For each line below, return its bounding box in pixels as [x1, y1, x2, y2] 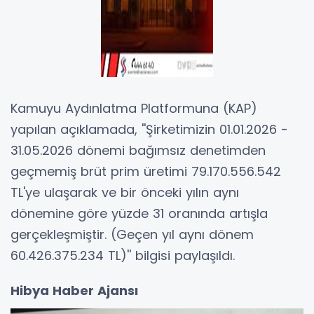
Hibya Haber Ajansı [11, 281, 138, 299]
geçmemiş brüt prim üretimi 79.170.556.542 [11, 162, 281, 180]
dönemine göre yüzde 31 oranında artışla [11, 204, 268, 222]
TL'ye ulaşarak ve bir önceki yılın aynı [11, 183, 239, 201]
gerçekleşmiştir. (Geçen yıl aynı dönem [11, 225, 254, 243]
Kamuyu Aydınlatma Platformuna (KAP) [11, 99, 257, 117]
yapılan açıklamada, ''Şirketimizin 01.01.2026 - [11, 120, 288, 138]
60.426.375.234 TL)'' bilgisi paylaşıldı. [11, 246, 235, 264]
